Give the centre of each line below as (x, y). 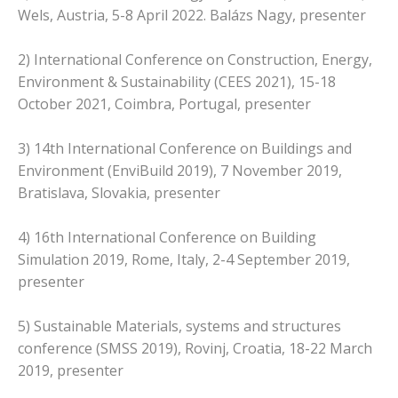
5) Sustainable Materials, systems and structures (179, 326)
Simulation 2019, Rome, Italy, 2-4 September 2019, (184, 259)
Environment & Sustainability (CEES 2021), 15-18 (177, 81)
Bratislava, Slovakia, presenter (119, 192)
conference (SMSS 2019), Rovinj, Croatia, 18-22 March (195, 348)
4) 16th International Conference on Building (167, 237)
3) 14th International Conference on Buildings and (185, 148)
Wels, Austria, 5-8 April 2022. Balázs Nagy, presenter (192, 15)
